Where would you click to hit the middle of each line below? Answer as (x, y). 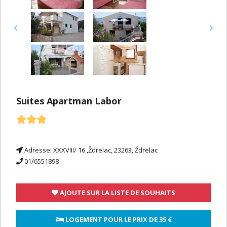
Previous (29, 32)
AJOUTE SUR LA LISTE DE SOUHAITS (117, 192)
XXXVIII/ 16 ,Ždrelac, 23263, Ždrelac (105, 150)
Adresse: (38, 150)
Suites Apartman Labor (69, 101)
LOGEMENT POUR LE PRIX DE (111, 219)
